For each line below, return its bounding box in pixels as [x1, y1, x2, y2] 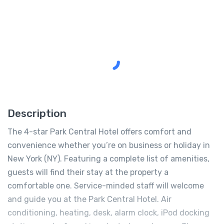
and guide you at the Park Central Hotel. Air [7, 194, 171, 204]
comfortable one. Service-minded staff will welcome [7, 181, 204, 191]
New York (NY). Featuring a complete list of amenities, [7, 154, 209, 164]
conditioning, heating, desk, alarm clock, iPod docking [7, 208, 209, 218]
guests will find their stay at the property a [7, 167, 168, 177]
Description [7, 107, 66, 120]
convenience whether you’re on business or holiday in [7, 140, 210, 150]
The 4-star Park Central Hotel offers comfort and [7, 127, 191, 137]
